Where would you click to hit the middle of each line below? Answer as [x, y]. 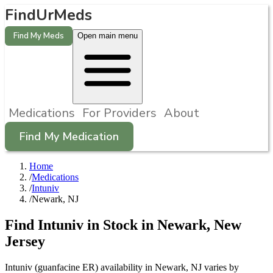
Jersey [25, 241]
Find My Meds [39, 36]
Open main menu [108, 36]
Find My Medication [69, 136]
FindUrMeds [48, 15]
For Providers [119, 113]
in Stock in [120, 225]
